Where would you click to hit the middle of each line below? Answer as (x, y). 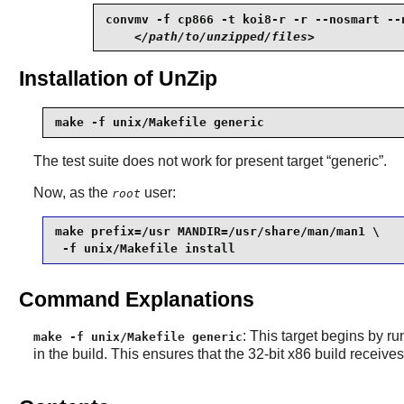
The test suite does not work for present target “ (182, 161)
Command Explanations (136, 300)
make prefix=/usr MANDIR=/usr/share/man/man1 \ (217, 232)
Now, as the (72, 192)
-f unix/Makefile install (145, 249)
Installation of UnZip (118, 79)
